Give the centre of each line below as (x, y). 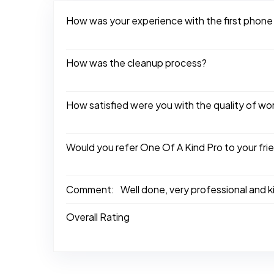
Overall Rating (98, 217)
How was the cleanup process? (136, 62)
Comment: (90, 189)
